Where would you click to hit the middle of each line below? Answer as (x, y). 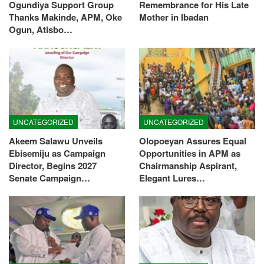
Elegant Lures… (172, 178)
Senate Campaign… (49, 178)
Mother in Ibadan (174, 17)
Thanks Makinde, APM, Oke (65, 17)
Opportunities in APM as (190, 154)
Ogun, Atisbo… (41, 30)
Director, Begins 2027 (53, 166)
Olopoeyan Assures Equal (193, 141)
